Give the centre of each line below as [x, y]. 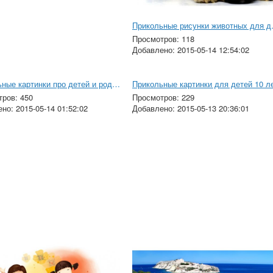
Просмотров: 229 [163, 97]
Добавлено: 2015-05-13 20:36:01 [190, 108]
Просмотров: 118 [163, 38]
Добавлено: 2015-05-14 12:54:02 [190, 49]
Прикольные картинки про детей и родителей [116, 83]
